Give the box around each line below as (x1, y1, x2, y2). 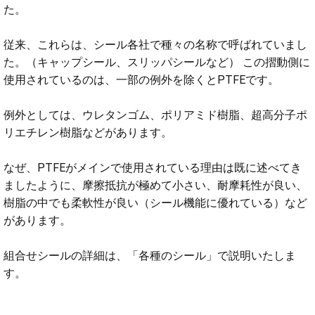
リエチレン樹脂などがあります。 (4, 125, 172, 139)
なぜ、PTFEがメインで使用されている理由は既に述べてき (4, 160, 302, 174)
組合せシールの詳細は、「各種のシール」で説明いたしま (4, 248, 296, 262)
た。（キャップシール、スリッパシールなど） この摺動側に (4, 55, 310, 69)
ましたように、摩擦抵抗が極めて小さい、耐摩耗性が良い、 (4, 178, 307, 192)
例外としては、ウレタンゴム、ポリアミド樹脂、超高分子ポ (4, 108, 307, 122)
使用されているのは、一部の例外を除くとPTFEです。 (4, 72, 279, 86)
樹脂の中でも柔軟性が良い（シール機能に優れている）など (4, 195, 307, 210)
